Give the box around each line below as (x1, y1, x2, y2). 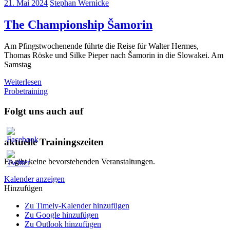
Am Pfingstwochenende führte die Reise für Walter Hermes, (4, 42, 199, 51)
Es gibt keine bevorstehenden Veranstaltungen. (4, 157, 155, 166)
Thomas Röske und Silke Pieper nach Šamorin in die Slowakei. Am (4, 51, 223, 60)
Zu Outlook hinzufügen (25, 220, 101, 229)
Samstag (4, 60, 31, 69)
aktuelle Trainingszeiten (4, 136, 104, 147)
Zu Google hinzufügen (25, 210, 99, 220)
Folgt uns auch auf (4, 106, 83, 117)
